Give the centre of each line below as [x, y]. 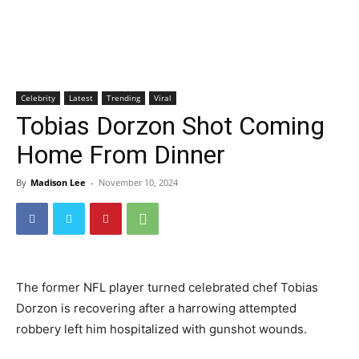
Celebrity [38, 98]
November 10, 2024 [138, 182]
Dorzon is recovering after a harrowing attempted [156, 308]
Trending [123, 98]
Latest [81, 98]
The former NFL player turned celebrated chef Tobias [167, 287]
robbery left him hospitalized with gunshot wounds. [161, 329]
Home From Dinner [121, 155]
